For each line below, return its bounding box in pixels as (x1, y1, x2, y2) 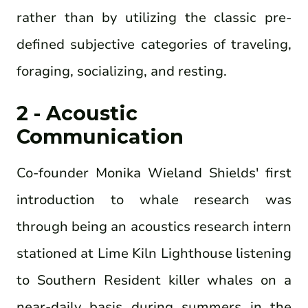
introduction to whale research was (16, 190, 291, 209)
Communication (16, 124, 184, 148)
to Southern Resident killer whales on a (16, 270, 291, 289)
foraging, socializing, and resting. (16, 62, 227, 81)
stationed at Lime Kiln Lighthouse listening (16, 243, 291, 263)
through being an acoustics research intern (16, 217, 291, 236)
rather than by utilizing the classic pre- (16, 8, 291, 27)
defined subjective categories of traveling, (16, 35, 291, 54)
